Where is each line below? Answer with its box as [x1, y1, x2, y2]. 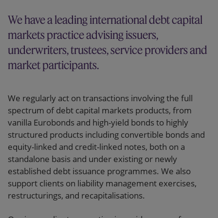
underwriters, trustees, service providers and [8, 43, 207, 57]
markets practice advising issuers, [8, 28, 158, 42]
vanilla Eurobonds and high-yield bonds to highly [8, 117, 188, 128]
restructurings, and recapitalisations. [8, 190, 147, 201]
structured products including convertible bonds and [8, 129, 205, 140]
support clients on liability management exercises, [8, 178, 197, 189]
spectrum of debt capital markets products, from [8, 105, 192, 116]
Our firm [12, 5, 58, 21]
